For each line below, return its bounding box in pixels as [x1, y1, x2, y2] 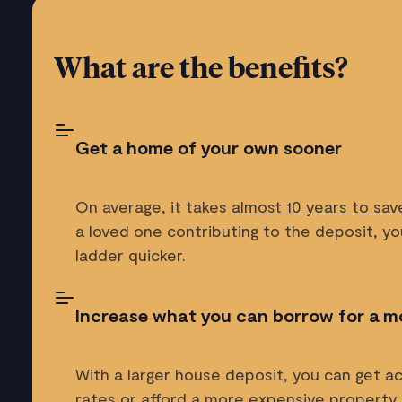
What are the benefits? [54, 55, 348, 84]
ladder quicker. [75, 244, 186, 265]
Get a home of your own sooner [75, 135, 342, 158]
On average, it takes [75, 196, 232, 216]
